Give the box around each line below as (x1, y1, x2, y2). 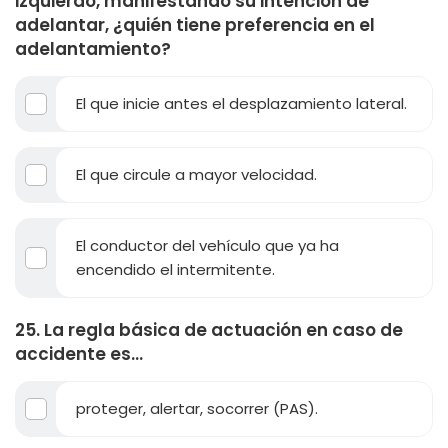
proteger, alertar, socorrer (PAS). (76, 398, 318, 419)
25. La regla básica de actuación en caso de (15, 318, 403, 342)
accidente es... (15, 342, 143, 366)
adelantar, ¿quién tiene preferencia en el (15, 13, 375, 37)
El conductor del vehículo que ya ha (76, 235, 339, 256)
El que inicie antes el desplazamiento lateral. (76, 93, 407, 114)
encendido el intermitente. (76, 259, 275, 280)
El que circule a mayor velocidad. (76, 164, 317, 185)
